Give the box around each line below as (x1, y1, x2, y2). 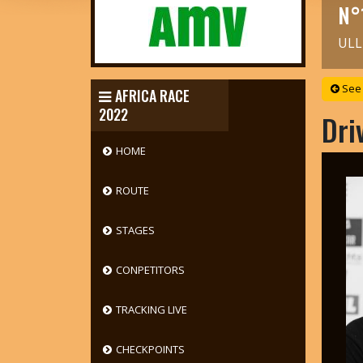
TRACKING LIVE (115, 302, 187, 317)
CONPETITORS (115, 263, 185, 277)
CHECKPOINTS (115, 342, 185, 357)
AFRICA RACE (114, 85, 190, 106)
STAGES (115, 223, 155, 237)
